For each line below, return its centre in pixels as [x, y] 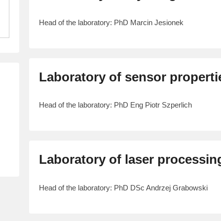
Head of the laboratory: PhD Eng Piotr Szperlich [115, 105]
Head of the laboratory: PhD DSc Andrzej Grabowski [123, 188]
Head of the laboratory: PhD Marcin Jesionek [111, 22]
